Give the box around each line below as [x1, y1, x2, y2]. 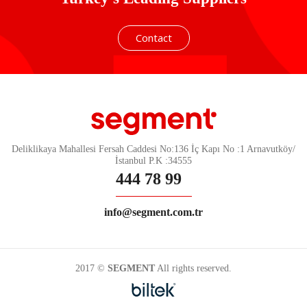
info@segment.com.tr [104, 206, 203, 219]
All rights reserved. [155, 263, 232, 274]
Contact [135, 31, 172, 45]
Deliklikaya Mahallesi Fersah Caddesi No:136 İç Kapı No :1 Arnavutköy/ [12, 144, 295, 155]
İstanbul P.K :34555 [115, 156, 192, 167]
